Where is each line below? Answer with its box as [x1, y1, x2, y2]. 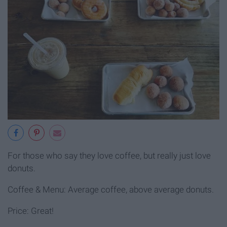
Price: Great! [8, 205, 54, 216]
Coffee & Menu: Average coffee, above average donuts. [8, 184, 214, 195]
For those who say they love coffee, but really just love [8, 150, 211, 161]
